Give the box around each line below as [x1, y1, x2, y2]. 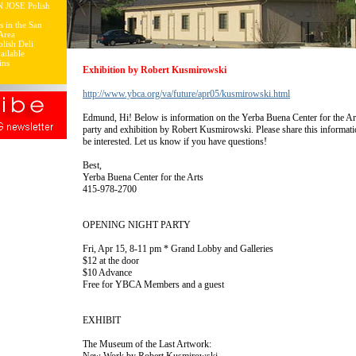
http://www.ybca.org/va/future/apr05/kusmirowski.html [83, 88, 290, 99]
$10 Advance [83, 267, 132, 278]
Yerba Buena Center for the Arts [83, 172, 203, 183]
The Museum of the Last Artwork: [83, 339, 211, 350]
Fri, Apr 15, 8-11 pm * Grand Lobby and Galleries [83, 243, 273, 254]
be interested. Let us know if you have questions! [83, 136, 267, 147]
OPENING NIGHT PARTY [83, 219, 191, 230]
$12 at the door [83, 255, 139, 266]
